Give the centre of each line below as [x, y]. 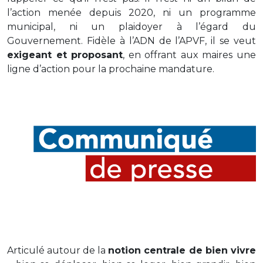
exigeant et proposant [65, 55]
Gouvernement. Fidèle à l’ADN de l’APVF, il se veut [131, 41]
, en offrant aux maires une [189, 55]
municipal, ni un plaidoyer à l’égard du [131, 26]
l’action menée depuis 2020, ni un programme [131, 12]
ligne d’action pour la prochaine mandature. [111, 69]
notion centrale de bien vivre [182, 251]
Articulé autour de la [58, 251]
